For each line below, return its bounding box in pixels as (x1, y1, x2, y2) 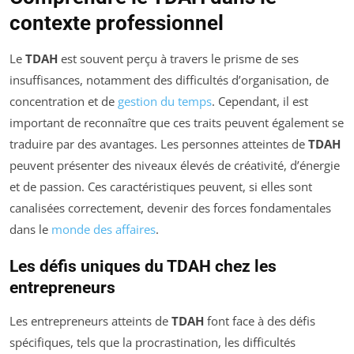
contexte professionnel (9, 11, 224, 35)
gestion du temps (118, 93, 212, 109)
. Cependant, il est (212, 93, 308, 109)
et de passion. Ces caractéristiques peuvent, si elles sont (9, 179, 312, 194)
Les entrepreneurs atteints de (9, 313, 171, 329)
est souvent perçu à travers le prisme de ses (58, 51, 299, 66)
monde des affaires (51, 221, 156, 237)
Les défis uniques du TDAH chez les (9, 257, 277, 276)
